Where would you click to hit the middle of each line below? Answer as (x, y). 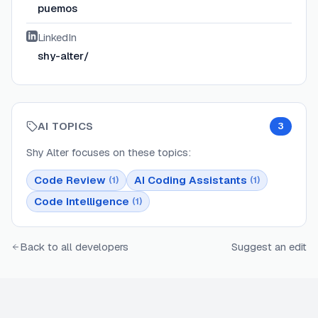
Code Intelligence (82, 202)
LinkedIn (57, 38)
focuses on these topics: (130, 153)
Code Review (70, 180)
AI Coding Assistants (191, 180)
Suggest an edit (269, 247)
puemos (57, 9)
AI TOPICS (66, 126)
